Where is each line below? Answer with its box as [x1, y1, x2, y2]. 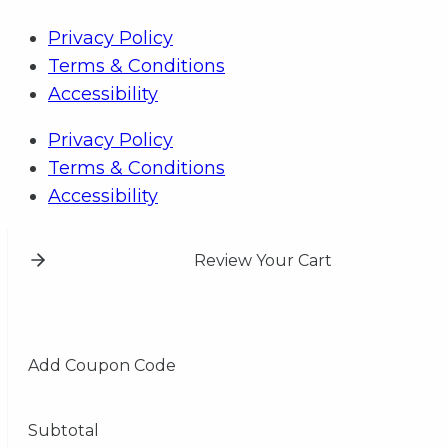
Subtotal [28, 420, 99, 440]
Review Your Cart [193, 250, 332, 270]
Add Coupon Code [28, 355, 176, 375]
